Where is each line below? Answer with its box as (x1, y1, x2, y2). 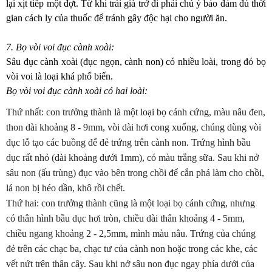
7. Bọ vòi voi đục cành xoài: (6, 42, 114, 52)
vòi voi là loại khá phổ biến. (6, 71, 113, 81)
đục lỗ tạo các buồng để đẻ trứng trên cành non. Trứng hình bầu (6, 137, 251, 148)
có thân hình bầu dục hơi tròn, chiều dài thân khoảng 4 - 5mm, (6, 213, 245, 223)
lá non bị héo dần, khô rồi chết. (6, 183, 127, 193)
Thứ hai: (6, 198, 39, 208)
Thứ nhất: (6, 107, 44, 117)
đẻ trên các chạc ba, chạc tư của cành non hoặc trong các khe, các (6, 243, 257, 254)
